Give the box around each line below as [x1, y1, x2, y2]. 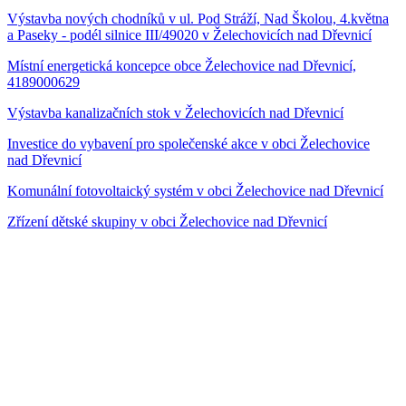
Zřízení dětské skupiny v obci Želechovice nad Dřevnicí [7, 213, 327, 229]
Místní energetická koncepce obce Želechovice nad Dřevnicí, [7, 57, 356, 73]
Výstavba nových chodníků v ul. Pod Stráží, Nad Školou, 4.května [7, 10, 389, 26]
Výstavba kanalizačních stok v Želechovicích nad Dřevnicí [7, 104, 343, 121]
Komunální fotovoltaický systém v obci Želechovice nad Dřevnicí [7, 182, 383, 198]
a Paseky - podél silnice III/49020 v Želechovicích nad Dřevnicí [7, 26, 372, 43]
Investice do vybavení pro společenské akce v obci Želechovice [7, 135, 370, 151]
